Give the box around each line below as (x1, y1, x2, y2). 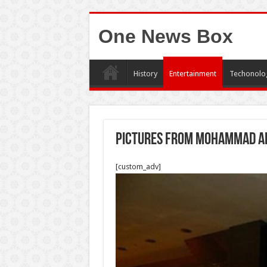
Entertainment (169, 69, 216, 78)
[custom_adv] (115, 162, 161, 171)
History (133, 69, 157, 78)
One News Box (98, 26, 233, 47)
